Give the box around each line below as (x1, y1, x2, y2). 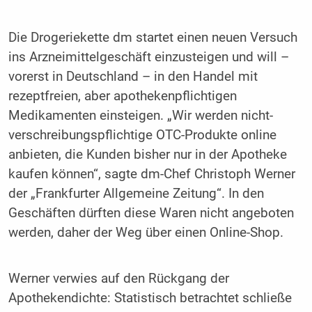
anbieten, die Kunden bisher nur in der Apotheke (8, 147, 287, 163)
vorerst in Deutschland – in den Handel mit (8, 69, 258, 85)
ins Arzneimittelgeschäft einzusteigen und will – (8, 49, 289, 65)
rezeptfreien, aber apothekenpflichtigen (8, 88, 237, 104)
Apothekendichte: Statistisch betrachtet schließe (8, 290, 292, 306)
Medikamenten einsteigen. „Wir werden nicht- (8, 108, 273, 124)
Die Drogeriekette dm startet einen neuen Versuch (8, 30, 297, 46)
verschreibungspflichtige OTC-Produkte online (8, 127, 276, 143)
